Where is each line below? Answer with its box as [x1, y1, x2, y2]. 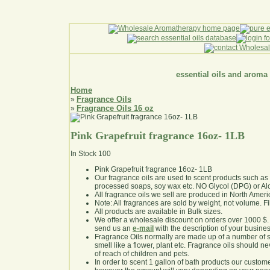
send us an [95, 224, 133, 233]
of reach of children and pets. [95, 250, 189, 259]
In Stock [71, 149, 96, 159]
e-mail [133, 224, 154, 233]
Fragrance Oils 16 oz [77, 104, 154, 113]
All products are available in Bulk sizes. [95, 207, 222, 216]
